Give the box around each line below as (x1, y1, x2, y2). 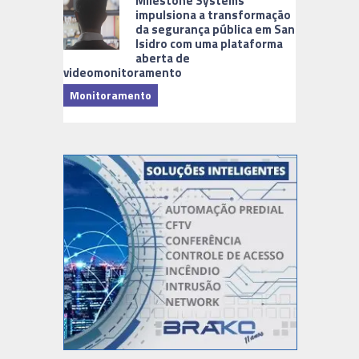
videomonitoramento (63, 63, 182, 82)
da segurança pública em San (135, 19, 295, 38)
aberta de (135, 48, 190, 67)
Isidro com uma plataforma (135, 34, 283, 53)
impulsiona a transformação (135, 5, 291, 24)
